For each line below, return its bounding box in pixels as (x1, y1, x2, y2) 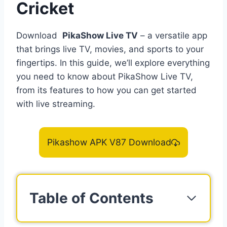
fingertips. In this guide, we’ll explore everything (16, 58, 210, 68)
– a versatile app (138, 30, 207, 41)
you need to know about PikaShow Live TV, (16, 71, 193, 82)
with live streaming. (16, 99, 95, 109)
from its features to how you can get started (16, 85, 197, 96)
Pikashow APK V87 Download (47, 137, 171, 148)
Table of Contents (29, 190, 154, 207)
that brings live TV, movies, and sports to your (16, 44, 204, 55)
